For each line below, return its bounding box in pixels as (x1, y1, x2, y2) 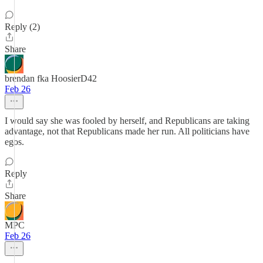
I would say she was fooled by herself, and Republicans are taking (5, 116, 249, 126)
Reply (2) (5, 22, 40, 32)
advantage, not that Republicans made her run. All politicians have (5, 126, 249, 136)
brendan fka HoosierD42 (5, 73, 97, 83)
